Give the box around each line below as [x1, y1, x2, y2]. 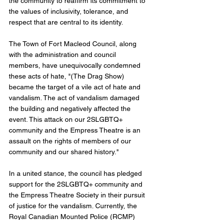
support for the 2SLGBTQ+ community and [9, 180, 144, 189]
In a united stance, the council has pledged [9, 169, 144, 178]
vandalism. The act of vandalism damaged [9, 94, 141, 102]
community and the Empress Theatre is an [9, 126, 142, 135]
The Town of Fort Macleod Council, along [9, 40, 138, 48]
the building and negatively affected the [9, 105, 133, 113]
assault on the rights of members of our [9, 137, 133, 145]
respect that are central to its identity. [9, 18, 123, 27]
